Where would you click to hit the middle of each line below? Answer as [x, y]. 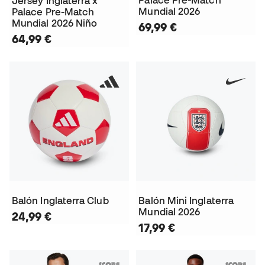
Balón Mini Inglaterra [186, 200]
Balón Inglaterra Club [60, 200]
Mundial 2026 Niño [55, 23]
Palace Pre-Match [53, 12]
